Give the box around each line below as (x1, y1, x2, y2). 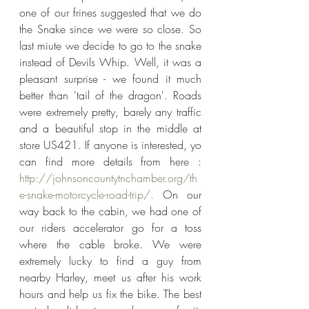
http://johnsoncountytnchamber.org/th (19, 170, 197, 186)
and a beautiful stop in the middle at (19, 121, 201, 137)
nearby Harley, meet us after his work (19, 270, 201, 286)
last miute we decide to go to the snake (19, 38, 201, 54)
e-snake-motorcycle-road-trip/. (19, 187, 154, 203)
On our (154, 187, 201, 203)
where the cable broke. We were (19, 237, 201, 252)
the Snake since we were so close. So (19, 21, 201, 37)
